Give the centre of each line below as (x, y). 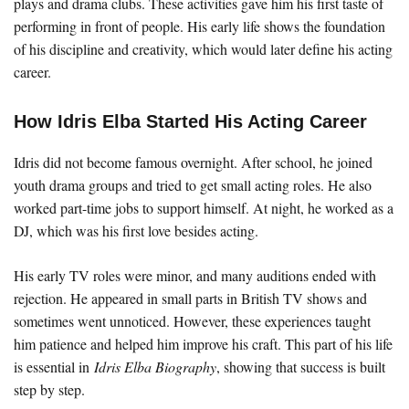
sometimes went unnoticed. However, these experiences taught (192, 321)
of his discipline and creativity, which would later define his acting (203, 49)
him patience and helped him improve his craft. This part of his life (203, 344)
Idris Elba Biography (155, 367)
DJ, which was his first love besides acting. (136, 231)
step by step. (49, 389)
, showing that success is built (301, 367)
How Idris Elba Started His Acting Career (190, 121)
